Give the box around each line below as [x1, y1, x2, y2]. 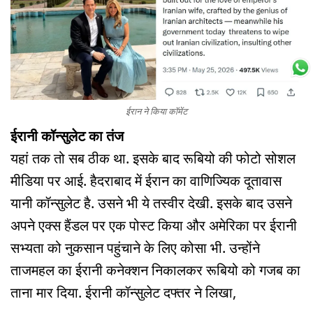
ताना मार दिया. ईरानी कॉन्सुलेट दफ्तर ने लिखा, [10, 282, 236, 302]
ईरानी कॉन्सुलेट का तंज [10, 126, 124, 145]
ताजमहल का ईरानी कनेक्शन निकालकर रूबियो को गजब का [10, 260, 300, 279]
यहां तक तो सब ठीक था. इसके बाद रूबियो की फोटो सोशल [10, 148, 296, 168]
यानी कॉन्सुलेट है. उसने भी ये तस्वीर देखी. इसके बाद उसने [10, 193, 292, 212]
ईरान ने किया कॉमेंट [126, 104, 187, 117]
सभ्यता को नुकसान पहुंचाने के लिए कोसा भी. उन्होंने [10, 238, 260, 257]
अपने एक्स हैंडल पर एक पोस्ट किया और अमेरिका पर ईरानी [10, 215, 297, 235]
